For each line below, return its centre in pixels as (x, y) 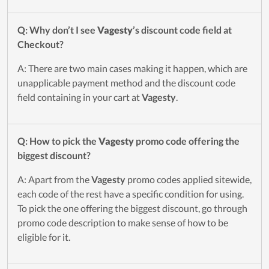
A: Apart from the (54, 180)
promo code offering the (187, 141)
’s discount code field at (182, 30)
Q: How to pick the (58, 141)
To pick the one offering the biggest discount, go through (132, 208)
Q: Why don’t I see (57, 30)
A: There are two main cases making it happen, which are (132, 68)
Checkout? (41, 44)
